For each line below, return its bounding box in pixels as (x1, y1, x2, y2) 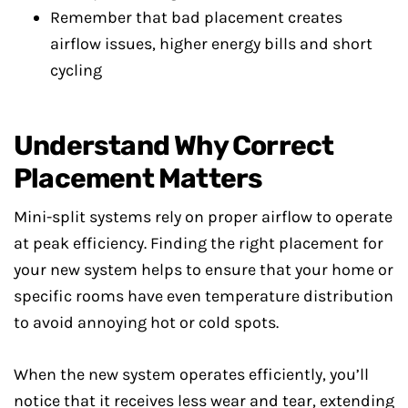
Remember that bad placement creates (50, 7, 342, 27)
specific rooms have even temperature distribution (14, 286, 393, 306)
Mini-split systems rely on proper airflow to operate (14, 207, 393, 227)
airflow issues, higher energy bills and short (50, 34, 372, 54)
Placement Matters (14, 162, 263, 195)
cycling (50, 60, 102, 80)
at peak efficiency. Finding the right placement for (14, 233, 383, 253)
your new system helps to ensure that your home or (14, 260, 393, 280)
